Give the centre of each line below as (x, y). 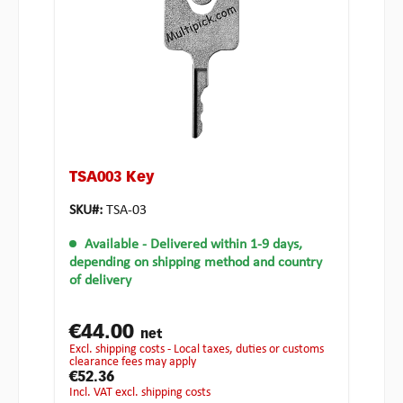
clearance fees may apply (133, 363)
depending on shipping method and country (196, 263)
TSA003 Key (112, 179)
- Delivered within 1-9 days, (222, 245)
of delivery (100, 281)
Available (112, 245)
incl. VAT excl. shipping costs (142, 393)
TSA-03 (126, 211)
